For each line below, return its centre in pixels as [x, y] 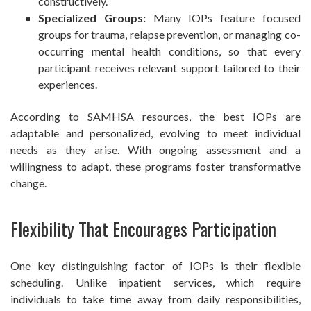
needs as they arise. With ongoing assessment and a [155, 150]
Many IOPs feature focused [223, 18]
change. [28, 183]
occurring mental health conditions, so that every [169, 51]
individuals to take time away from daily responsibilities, [155, 299]
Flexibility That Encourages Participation [143, 228]
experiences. [68, 85]
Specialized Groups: [92, 18]
